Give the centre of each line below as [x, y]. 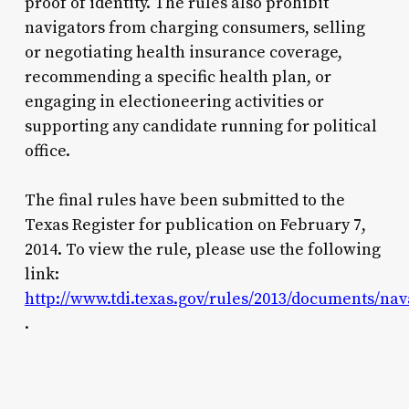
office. [47, 151]
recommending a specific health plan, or [178, 77]
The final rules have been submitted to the [184, 200]
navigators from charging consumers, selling [194, 27]
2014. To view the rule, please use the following [202, 249]
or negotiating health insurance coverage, [183, 52]
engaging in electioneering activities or [174, 101]
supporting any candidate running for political [200, 126]
